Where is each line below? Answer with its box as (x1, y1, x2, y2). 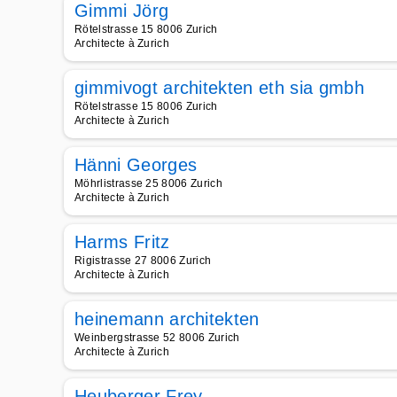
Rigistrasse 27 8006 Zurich (74, 254, 212, 267)
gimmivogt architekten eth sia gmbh (74, 78, 364, 97)
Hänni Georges (74, 155, 198, 175)
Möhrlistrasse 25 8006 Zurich (74, 177, 222, 190)
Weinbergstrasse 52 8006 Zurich (74, 331, 240, 344)
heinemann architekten (74, 309, 260, 329)
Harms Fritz (74, 232, 170, 252)
